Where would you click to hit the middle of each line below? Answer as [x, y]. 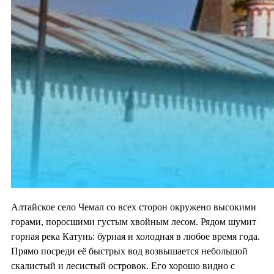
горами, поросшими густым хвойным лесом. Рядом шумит [134, 222]
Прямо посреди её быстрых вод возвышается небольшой [129, 251]
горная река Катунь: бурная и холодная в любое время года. [135, 237]
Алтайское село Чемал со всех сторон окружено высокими [134, 207]
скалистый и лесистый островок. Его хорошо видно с [123, 266]
